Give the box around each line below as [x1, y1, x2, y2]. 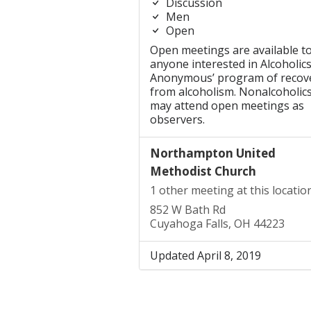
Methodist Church [149, 163, 256, 179]
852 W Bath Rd [149, 202, 226, 217]
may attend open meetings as [149, 98, 304, 113]
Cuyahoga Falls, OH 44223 [149, 216, 285, 231]
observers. [149, 112, 205, 127]
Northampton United [149, 145, 276, 161]
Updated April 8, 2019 [149, 248, 261, 263]
